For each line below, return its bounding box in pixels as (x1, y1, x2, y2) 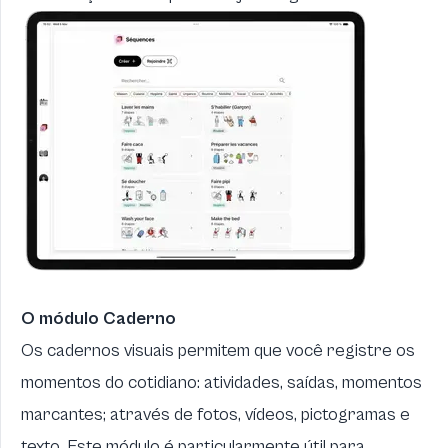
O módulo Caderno (21, 308, 176, 329)
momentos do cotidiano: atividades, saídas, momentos (21, 372, 422, 393)
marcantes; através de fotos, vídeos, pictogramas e (21, 404, 410, 425)
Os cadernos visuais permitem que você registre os (21, 340, 415, 361)
